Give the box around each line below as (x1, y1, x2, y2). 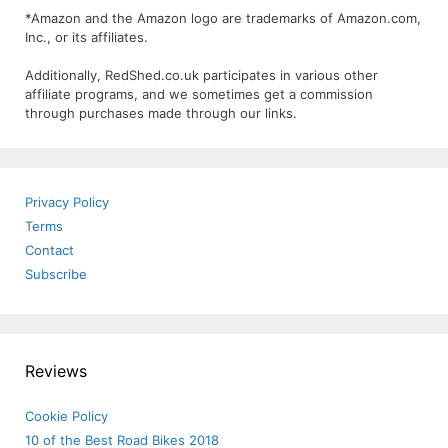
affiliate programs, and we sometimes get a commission (25, 86, 373, 103)
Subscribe (25, 266, 87, 283)
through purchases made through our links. (25, 105, 297, 122)
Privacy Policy (25, 194, 109, 211)
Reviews (25, 361, 87, 382)
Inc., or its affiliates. (25, 28, 148, 45)
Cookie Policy (25, 408, 108, 425)
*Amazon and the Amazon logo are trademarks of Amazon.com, (25, 9, 421, 26)
